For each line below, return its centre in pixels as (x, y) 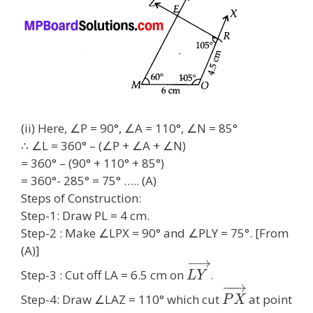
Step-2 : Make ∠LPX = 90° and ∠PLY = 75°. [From (155, 233)
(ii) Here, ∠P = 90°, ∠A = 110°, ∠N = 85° (129, 128)
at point (269, 299)
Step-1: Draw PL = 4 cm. (85, 216)
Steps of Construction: (81, 198)
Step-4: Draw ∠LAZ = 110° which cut (122, 299)
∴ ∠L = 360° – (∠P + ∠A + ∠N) (103, 146)
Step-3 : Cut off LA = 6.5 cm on (104, 275)
